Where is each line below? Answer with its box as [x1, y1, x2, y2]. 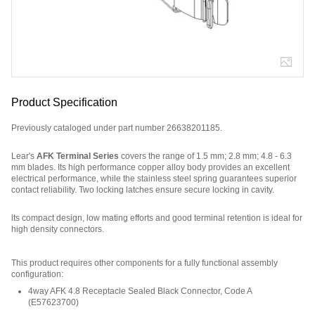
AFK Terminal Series [37, 151, 119, 162]
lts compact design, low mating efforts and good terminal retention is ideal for [11, 213, 302, 224]
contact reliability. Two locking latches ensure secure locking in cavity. [11, 185, 274, 195]
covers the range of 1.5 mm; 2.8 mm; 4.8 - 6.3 [119, 151, 292, 162]
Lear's [11, 151, 37, 162]
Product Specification [11, 96, 117, 109]
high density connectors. [11, 224, 104, 235]
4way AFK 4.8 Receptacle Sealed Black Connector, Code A [28, 286, 252, 297]
